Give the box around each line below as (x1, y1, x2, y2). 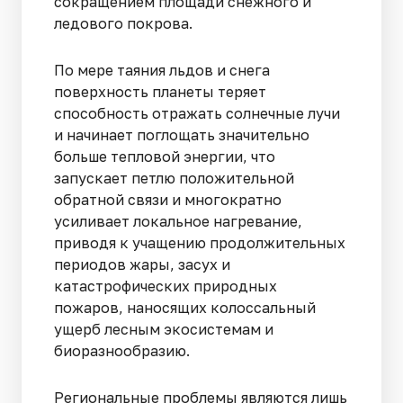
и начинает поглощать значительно (54, 125, 309, 144)
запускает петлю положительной (54, 168, 294, 187)
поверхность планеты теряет (54, 82, 266, 101)
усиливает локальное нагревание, (54, 211, 302, 230)
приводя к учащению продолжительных (54, 233, 345, 252)
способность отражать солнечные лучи (54, 103, 340, 122)
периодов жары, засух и (54, 255, 230, 273)
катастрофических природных (54, 276, 277, 295)
